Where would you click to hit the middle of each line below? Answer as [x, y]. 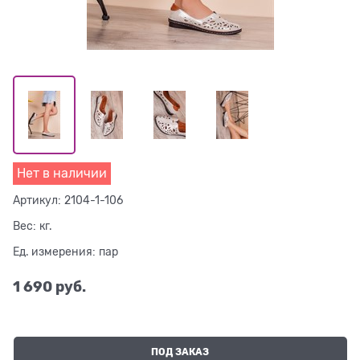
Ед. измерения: [54, 251]
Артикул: [37, 200]
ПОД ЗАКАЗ [180, 352]
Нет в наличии [62, 173]
